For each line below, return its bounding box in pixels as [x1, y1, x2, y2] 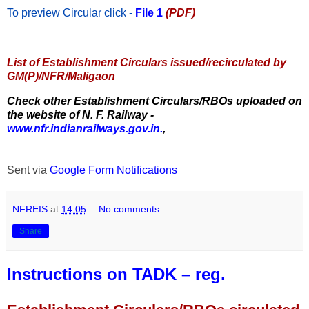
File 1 [135, 7, 163, 19]
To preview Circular [7, 7, 101, 19]
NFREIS [12, 203, 48, 215]
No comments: [99, 203, 163, 215]
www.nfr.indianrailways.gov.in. [7, 122, 163, 134]
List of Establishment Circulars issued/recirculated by [7, 57, 286, 69]
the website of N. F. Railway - [7, 108, 154, 121]
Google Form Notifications [50, 163, 177, 176]
